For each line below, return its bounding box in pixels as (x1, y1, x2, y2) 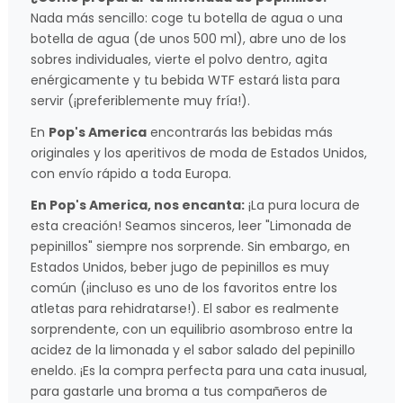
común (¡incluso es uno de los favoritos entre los (31, 278, 337, 297)
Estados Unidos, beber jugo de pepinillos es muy (31, 257, 329, 276)
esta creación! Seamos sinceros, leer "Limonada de (31, 216, 352, 235)
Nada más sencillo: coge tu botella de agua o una (31, 8, 343, 27)
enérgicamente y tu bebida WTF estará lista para (31, 70, 340, 89)
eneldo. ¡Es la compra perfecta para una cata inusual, (31, 361, 367, 380)
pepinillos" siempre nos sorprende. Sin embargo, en (31, 237, 350, 255)
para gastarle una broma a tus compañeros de (31, 381, 327, 400)
